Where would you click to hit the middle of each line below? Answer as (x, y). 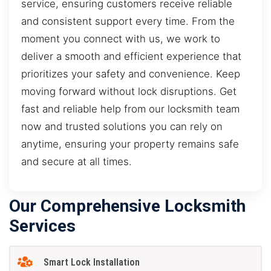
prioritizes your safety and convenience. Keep (131, 73)
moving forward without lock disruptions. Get (129, 91)
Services (42, 226)
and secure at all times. (77, 161)
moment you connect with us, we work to (121, 38)
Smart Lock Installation (91, 262)
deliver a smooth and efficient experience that (131, 56)
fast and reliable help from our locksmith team (130, 109)
